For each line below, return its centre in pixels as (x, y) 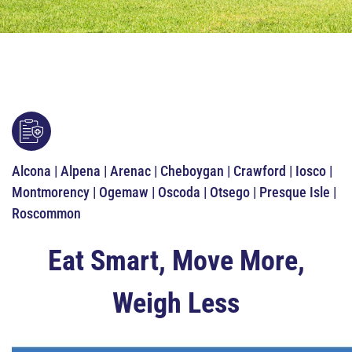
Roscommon (46, 213)
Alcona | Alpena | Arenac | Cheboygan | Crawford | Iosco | (172, 171)
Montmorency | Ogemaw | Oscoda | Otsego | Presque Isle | (174, 192)
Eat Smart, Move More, (176, 261)
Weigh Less (176, 303)
